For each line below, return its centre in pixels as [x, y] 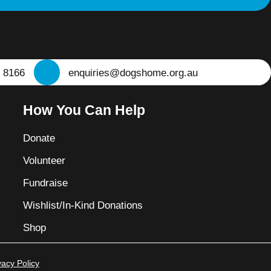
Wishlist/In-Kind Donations [83, 205]
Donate [39, 138]
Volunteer [44, 161]
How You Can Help [84, 110]
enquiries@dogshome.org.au [133, 72]
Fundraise [46, 183]
